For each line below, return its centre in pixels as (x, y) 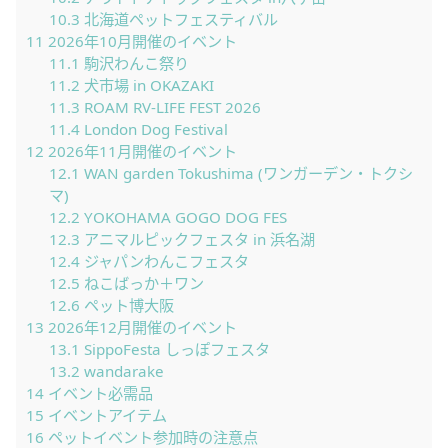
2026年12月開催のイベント (140, 327)
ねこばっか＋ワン (141, 283)
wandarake (121, 371)
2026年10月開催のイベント (140, 41)
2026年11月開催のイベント (140, 151)
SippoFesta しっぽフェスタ (174, 349)
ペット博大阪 (126, 305)
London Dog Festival (153, 129)
